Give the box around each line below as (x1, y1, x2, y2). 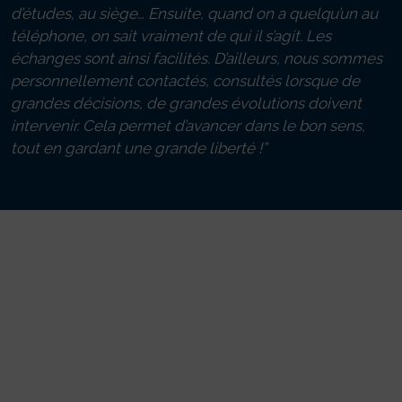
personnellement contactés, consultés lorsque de (11, 72, 360, 91)
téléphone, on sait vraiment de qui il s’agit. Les (11, 27, 331, 46)
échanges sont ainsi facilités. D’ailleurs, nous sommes (11, 49, 382, 68)
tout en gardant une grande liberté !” (11, 139, 267, 158)
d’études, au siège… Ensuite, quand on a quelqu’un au (11, 4, 378, 23)
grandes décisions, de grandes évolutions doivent (11, 94, 362, 113)
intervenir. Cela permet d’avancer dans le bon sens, (11, 117, 365, 135)
